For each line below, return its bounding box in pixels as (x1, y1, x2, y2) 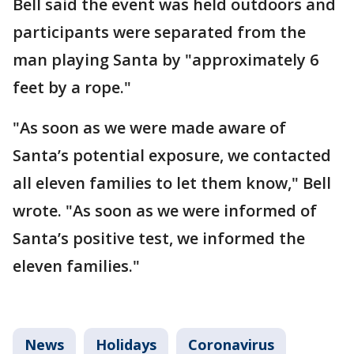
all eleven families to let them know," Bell (13, 172, 331, 194)
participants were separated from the (13, 21, 306, 43)
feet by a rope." (13, 77, 135, 98)
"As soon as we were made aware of (13, 117, 286, 138)
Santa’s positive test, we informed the (13, 228, 305, 249)
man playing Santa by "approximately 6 (13, 49, 318, 70)
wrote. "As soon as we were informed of (13, 200, 317, 221)
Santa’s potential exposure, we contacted (13, 145, 331, 166)
